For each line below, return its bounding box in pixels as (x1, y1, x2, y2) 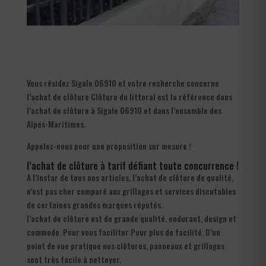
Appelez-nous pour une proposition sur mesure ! (26, 139, 191, 152)
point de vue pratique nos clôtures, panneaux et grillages (26, 239, 224, 252)
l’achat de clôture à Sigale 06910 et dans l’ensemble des (26, 103, 221, 116)
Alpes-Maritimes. (26, 117, 85, 130)
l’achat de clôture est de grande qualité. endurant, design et (26, 211, 236, 224)
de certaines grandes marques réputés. (26, 198, 163, 211)
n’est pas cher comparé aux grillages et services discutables (26, 184, 236, 197)
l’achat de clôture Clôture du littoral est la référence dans (26, 90, 232, 103)
